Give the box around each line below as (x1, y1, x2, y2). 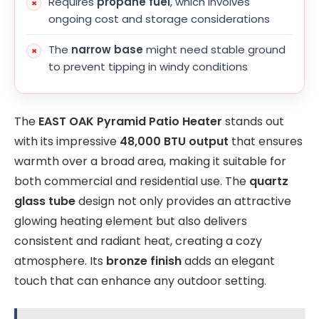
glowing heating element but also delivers (14, 212, 247, 229)
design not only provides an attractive (75, 192, 291, 209)
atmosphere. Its (14, 252, 106, 269)
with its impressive (14, 132, 120, 150)
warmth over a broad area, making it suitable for (14, 152, 286, 169)
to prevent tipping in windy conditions (48, 59, 248, 75)
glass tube (14, 192, 75, 209)
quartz (249, 172, 288, 189)
